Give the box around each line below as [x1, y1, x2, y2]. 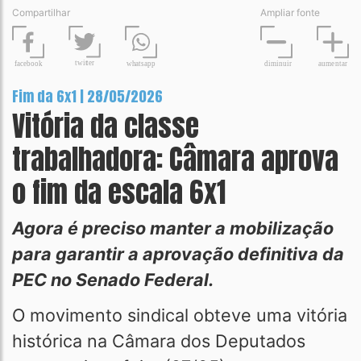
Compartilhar [12, 6, 70, 19]
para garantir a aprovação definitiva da [12, 243, 344, 264]
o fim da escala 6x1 [12, 171, 232, 213]
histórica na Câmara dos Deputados [12, 330, 305, 351]
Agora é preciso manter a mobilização [12, 218, 334, 239]
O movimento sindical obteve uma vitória [12, 305, 347, 326]
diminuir [263, 59, 292, 68]
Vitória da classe [12, 105, 199, 147]
